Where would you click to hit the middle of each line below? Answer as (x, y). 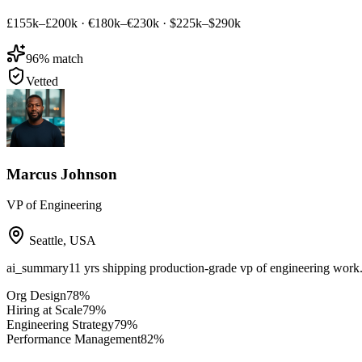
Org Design (36, 296)
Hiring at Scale (44, 310)
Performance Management (74, 339)
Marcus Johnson (62, 174)
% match (61, 58)
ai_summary (38, 268)
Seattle (46, 241)
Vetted (42, 81)
